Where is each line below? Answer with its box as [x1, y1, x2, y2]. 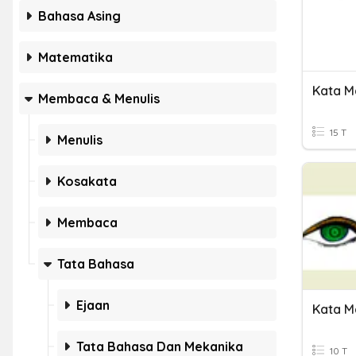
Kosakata [57, 173, 117, 189]
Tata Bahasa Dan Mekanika [76, 339, 243, 354]
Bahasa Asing [38, 8, 121, 24]
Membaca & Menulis [38, 91, 160, 106]
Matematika [38, 49, 113, 65]
